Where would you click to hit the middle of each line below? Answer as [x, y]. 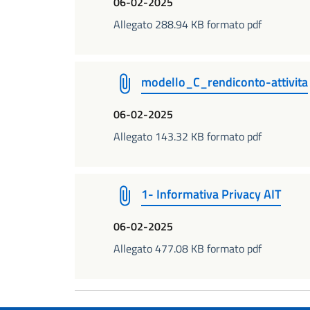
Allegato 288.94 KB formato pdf [188, 24]
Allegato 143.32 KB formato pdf [188, 136]
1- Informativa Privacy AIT [211, 194]
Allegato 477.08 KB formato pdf [188, 248]
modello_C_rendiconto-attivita [225, 82]
